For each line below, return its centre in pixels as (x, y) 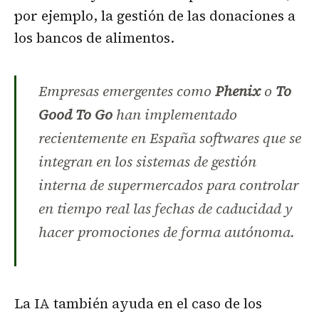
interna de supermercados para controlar (168, 185)
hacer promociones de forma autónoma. (166, 232)
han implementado (174, 115)
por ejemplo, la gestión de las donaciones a (155, 16)
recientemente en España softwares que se (169, 138)
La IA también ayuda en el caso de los (138, 304)
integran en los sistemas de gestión (147, 162)
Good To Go (75, 115)
